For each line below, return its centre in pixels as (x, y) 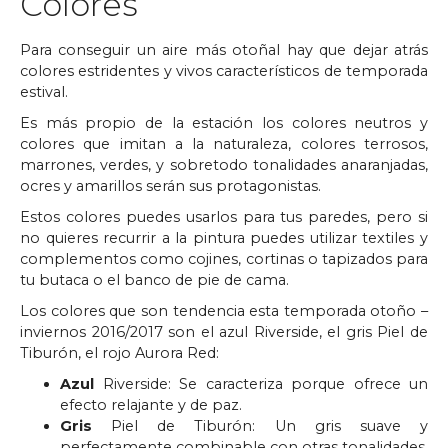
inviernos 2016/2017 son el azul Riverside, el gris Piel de (224, 331)
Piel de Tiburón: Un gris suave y (260, 425)
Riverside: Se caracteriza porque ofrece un (261, 383)
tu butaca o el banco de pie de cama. (154, 279)
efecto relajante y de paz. (151, 404)
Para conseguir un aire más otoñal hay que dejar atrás (224, 49)
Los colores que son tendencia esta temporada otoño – (224, 310)
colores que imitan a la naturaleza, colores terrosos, (224, 143)
